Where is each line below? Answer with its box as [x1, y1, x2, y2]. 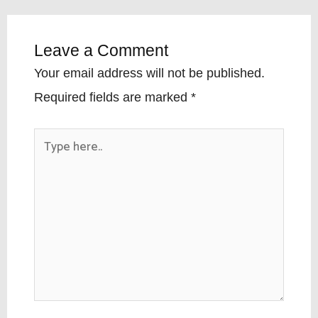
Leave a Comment [34, 40, 169, 60]
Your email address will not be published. [34, 65, 265, 80]
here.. [33, 156, 67, 171]
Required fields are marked [34, 89, 192, 104]
